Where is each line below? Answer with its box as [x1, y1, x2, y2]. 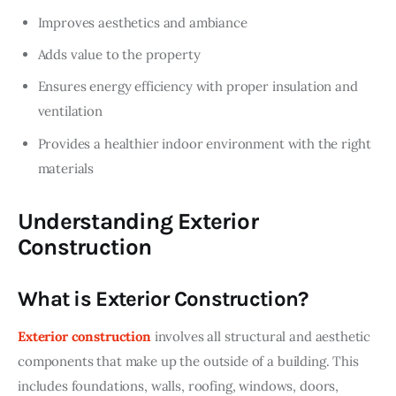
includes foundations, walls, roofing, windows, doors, [18, 377, 342, 394]
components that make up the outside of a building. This [18, 352, 362, 369]
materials [37, 159, 95, 177]
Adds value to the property [37, 46, 201, 64]
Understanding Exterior [18, 207, 258, 235]
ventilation [37, 103, 103, 120]
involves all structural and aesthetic [150, 327, 375, 345]
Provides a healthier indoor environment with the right [37, 134, 371, 152]
